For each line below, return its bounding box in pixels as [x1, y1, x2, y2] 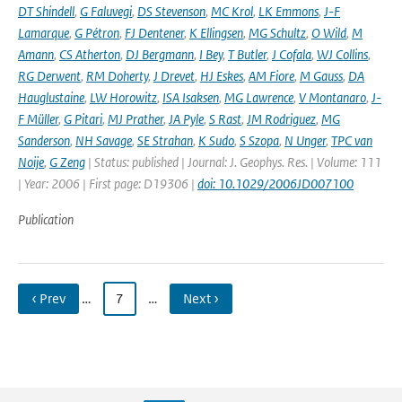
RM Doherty [86, 67, 148, 84]
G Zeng [49, 153, 85, 170]
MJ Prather [108, 110, 163, 127]
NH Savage [75, 132, 132, 149]
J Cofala [272, 46, 311, 63]
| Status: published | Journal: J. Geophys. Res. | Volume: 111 [85, 153, 381, 170]
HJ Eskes [200, 67, 243, 84]
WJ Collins [317, 46, 368, 63]
